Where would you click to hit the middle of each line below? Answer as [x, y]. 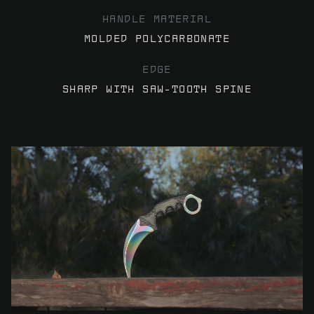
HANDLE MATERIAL [157, 19]
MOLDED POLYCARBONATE [157, 39]
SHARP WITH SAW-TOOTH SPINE [157, 89]
